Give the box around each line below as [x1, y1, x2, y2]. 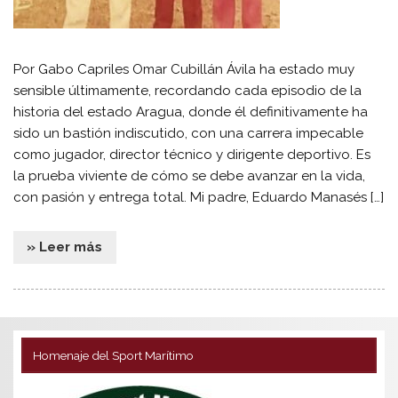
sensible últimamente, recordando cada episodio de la [13, 82, 362, 99]
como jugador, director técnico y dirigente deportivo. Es [13, 146, 371, 163]
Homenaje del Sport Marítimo [32, 347, 194, 362]
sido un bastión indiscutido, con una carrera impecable [13, 124, 364, 141]
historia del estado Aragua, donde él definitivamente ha [13, 103, 369, 120]
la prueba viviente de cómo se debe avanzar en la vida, [13, 167, 366, 184]
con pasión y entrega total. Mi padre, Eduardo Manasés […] [13, 188, 385, 205]
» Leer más [27, 239, 103, 256]
